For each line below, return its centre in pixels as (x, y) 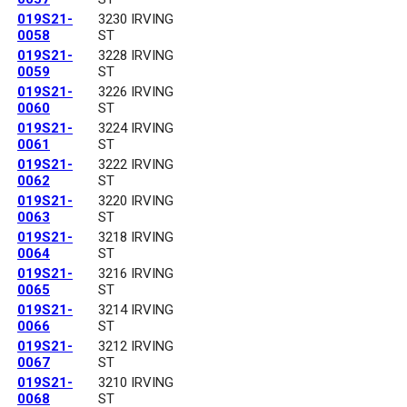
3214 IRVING (136, 310)
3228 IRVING (136, 56)
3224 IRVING (136, 129)
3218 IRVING (136, 238)
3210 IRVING (136, 383)
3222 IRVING (136, 165)
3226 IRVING (136, 92)
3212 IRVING (136, 347)
